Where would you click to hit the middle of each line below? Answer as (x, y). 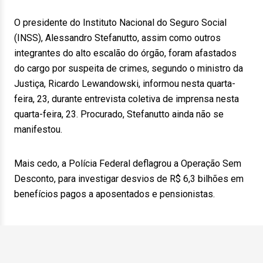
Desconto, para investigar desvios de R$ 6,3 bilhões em (129, 179)
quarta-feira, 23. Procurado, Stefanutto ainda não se (119, 114)
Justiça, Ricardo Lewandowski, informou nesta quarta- (125, 84)
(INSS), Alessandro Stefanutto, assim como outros (117, 38)
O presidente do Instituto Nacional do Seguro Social (120, 23)
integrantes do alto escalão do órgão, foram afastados (125, 53)
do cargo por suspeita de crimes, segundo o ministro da (129, 68)
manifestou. (38, 129)
